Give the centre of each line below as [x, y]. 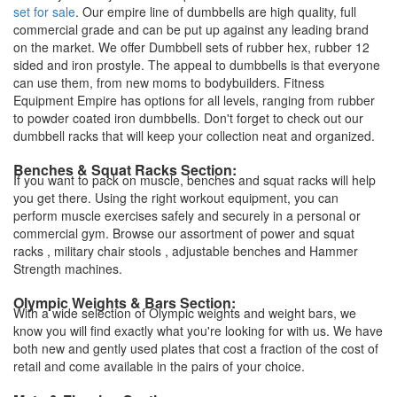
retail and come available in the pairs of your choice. [159, 366]
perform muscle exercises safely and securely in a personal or [187, 215]
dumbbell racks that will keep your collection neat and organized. [194, 135]
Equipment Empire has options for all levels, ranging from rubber [194, 100]
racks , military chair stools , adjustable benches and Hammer [186, 250]
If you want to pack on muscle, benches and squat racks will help [195, 179]
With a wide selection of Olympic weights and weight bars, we [185, 312]
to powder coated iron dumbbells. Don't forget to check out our [188, 117]
